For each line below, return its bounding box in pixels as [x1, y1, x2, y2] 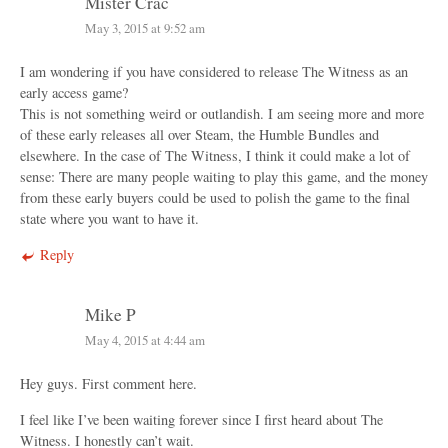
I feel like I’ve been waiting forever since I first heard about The [20, 409, 383, 429]
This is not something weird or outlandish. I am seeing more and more [20, 104, 424, 124]
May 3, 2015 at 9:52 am [85, 19, 205, 38]
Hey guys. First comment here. [20, 374, 197, 394]
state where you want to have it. [20, 209, 199, 229]
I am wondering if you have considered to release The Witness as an [20, 62, 408, 82]
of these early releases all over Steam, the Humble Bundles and [20, 125, 379, 145]
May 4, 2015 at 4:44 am [85, 331, 205, 350]
